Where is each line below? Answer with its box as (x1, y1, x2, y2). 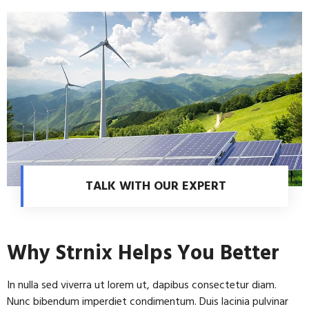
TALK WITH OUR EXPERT (86, 176, 226, 197)
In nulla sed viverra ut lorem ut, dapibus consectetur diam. (7, 276, 277, 295)
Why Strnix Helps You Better (7, 237, 279, 270)
